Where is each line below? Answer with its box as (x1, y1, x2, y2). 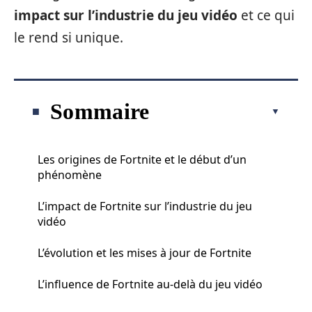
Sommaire (50, 98, 150, 124)
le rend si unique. (14, 29, 123, 47)
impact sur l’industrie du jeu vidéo (14, 6, 237, 24)
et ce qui (237, 6, 295, 24)
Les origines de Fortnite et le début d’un (38, 151, 247, 167)
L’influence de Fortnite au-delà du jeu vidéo (38, 276, 263, 292)
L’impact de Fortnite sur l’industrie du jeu (38, 198, 252, 214)
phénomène (38, 166, 102, 182)
